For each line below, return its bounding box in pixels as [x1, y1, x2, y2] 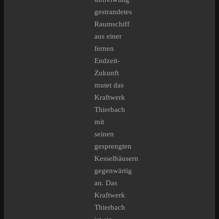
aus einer [94, 32, 122, 41]
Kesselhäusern [94, 154, 138, 163]
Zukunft [94, 69, 119, 77]
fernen [94, 44, 114, 53]
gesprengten [94, 142, 131, 151]
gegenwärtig [94, 167, 132, 175]
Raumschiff [94, 20, 130, 28]
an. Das [94, 179, 117, 187]
